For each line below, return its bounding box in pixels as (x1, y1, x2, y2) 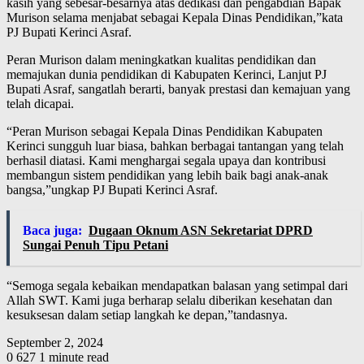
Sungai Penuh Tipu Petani (23, 238, 168, 253)
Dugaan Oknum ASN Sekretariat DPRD (89, 223, 313, 238)
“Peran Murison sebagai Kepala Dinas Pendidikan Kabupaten (6, 124, 323, 139)
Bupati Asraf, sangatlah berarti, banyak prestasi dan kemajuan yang (6, 82, 350, 97)
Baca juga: (23, 223, 82, 238)
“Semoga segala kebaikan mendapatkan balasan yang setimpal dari (6, 279, 348, 293)
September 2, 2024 (6, 336, 103, 350)
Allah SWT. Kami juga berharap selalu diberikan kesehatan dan (6, 293, 332, 308)
